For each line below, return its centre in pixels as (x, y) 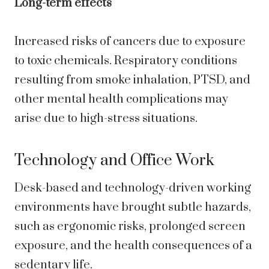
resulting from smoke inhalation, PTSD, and (132, 80)
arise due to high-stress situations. (106, 119)
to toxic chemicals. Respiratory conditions (126, 61)
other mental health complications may (121, 100)
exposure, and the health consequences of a (133, 246)
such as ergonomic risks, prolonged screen (130, 227)
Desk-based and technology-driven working (133, 189)
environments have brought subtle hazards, (133, 208)
